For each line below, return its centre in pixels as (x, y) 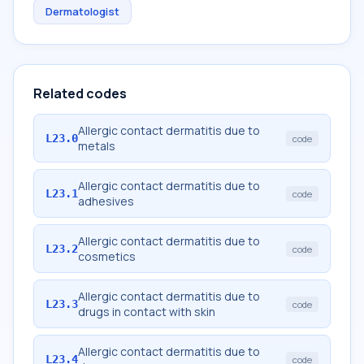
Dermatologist (82, 11)
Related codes (80, 93)
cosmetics (107, 256)
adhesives (106, 201)
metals (97, 146)
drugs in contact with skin (147, 312)
